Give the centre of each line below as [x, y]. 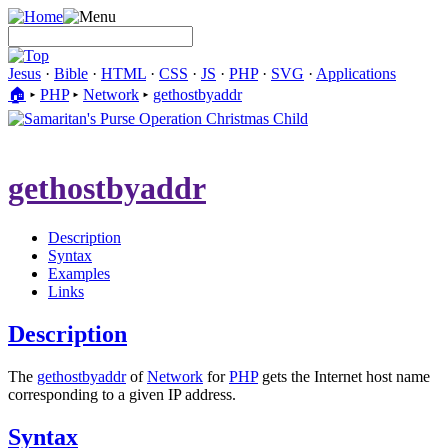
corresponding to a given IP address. [122, 394]
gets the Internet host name [344, 376]
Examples [79, 273]
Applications [356, 73]
